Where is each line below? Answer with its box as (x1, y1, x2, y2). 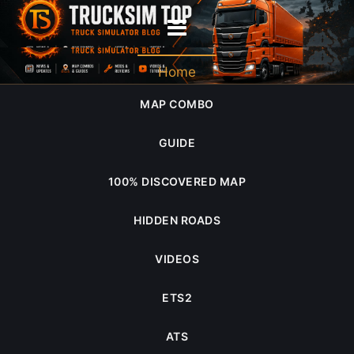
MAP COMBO (140, 97, 214, 111)
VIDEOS (155, 252, 199, 265)
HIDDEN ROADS (134, 213, 220, 227)
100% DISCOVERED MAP (107, 175, 247, 188)
